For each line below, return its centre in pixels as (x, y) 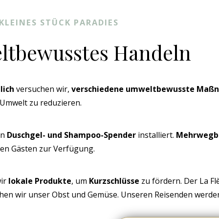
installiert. (156, 135)
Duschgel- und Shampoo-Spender (71, 135)
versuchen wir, (43, 89)
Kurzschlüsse (114, 181)
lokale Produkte (40, 181)
